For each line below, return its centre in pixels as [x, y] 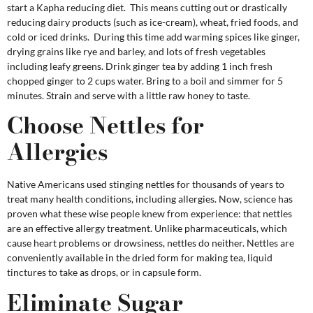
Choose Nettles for [105, 126]
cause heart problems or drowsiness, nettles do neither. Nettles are [151, 243]
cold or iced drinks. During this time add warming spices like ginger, [153, 36]
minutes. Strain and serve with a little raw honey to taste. [129, 95]
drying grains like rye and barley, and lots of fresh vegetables [136, 51]
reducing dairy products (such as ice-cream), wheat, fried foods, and [153, 22]
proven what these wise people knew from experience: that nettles [150, 214]
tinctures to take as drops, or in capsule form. [104, 272]
